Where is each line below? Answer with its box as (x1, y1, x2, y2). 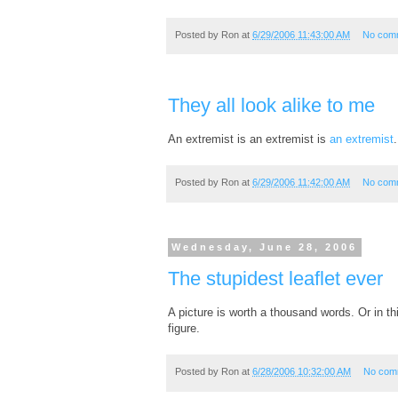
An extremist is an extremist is (168, 132, 330, 147)
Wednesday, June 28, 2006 (171, 242, 358, 253)
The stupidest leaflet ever (168, 267, 383, 291)
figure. (168, 322, 200, 336)
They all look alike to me (168, 94, 375, 117)
